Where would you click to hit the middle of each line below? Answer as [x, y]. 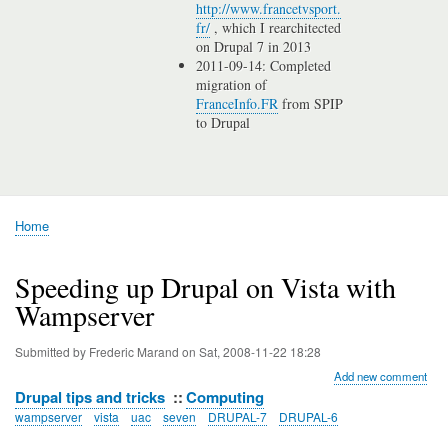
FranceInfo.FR [237, 104]
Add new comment [381, 375]
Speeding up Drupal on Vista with [205, 286]
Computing [225, 396]
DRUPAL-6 [308, 416]
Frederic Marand [134, 351]
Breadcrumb [54, 241]
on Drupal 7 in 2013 [254, 47]
